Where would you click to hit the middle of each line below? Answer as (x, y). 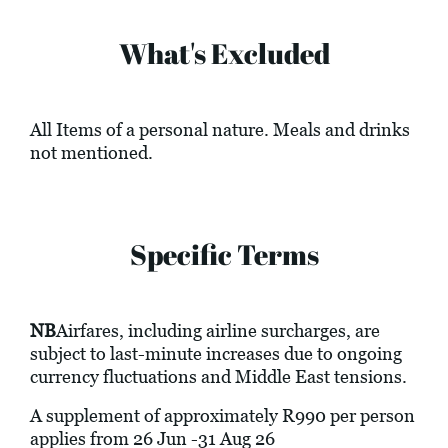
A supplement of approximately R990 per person (222, 416)
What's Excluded (224, 53)
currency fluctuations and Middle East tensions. (218, 377)
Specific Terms (224, 254)
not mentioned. (91, 153)
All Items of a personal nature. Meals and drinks (220, 130)
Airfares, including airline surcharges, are (218, 331)
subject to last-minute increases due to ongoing (216, 354)
